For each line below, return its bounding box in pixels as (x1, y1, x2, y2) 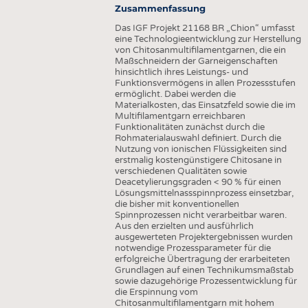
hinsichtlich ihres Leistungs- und (114, 67, 248, 78)
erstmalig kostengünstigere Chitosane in (114, 155, 282, 166)
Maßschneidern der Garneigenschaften (114, 56, 278, 67)
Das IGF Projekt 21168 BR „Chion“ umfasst (114, 23, 295, 34)
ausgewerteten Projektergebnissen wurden (114, 232, 293, 243)
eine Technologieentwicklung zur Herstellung (114, 34, 301, 45)
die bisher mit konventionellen (114, 199, 239, 210)
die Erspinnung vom (114, 287, 198, 298)
